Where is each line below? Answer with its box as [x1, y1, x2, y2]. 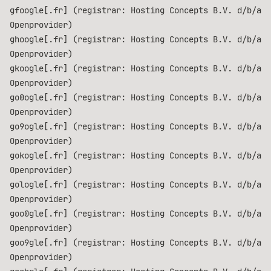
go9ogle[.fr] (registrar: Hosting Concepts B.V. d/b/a [10, 121, 261, 132]
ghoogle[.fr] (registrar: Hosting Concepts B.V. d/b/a [10, 34, 261, 45]
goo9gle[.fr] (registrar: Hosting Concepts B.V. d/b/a [10, 237, 261, 248]
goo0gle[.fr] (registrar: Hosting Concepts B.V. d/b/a [10, 208, 261, 219]
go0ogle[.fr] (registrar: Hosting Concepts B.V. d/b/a [10, 92, 261, 103]
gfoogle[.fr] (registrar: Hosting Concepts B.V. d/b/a [10, 5, 261, 16]
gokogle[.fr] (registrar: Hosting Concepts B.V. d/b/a [10, 150, 261, 161]
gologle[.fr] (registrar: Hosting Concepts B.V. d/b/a [10, 179, 261, 190]
